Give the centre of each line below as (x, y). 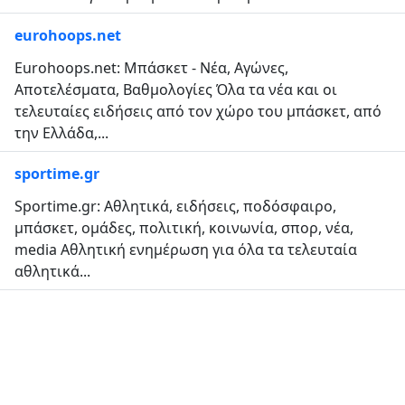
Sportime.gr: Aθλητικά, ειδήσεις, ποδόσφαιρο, (175, 206)
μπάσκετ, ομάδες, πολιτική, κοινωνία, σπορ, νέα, (184, 227)
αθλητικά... (52, 271)
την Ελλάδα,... (61, 132)
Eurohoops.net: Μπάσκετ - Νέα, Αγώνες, (151, 67)
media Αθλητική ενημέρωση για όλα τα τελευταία (186, 249)
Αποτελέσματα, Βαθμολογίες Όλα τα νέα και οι (176, 89)
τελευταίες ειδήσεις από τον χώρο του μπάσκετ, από (198, 111)
